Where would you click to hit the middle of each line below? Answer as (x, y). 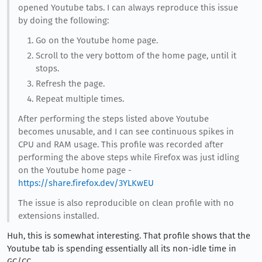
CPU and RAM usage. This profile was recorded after (120, 144)
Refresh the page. (70, 83)
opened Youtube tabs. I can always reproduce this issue (128, 8)
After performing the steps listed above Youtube (113, 118)
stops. (47, 68)
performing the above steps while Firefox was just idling (128, 157)
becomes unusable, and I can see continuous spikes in (126, 131)
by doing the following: (63, 21)
